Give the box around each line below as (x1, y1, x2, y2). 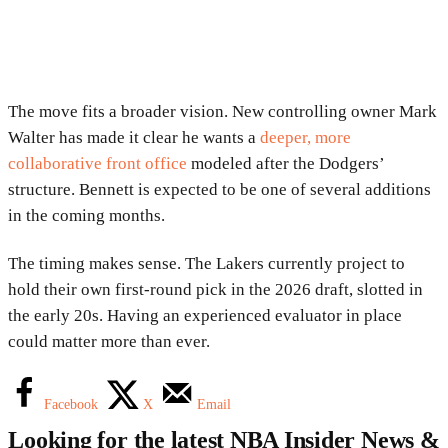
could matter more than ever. (8, 331, 210, 351)
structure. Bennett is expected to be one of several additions (8, 179, 431, 199)
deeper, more (260, 127, 351, 147)
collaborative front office (8, 153, 187, 173)
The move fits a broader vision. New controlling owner (8, 101, 399, 121)
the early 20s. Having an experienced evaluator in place (8, 305, 402, 325)
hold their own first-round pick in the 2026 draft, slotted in (8, 279, 423, 299)
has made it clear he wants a (55, 127, 260, 147)
